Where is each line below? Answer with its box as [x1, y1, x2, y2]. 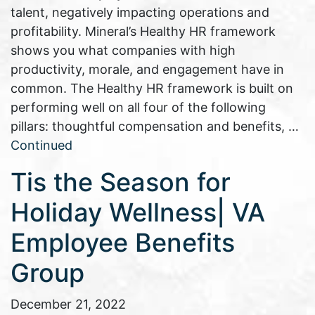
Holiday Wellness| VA [11, 197, 265, 229]
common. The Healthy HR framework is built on [11, 81, 293, 96]
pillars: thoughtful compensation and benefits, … [11, 119, 299, 134]
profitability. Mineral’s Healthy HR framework [11, 24, 276, 39]
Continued [11, 138, 72, 153]
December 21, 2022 [11, 297, 126, 312]
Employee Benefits [11, 227, 235, 259]
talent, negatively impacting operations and [11, 5, 269, 20]
